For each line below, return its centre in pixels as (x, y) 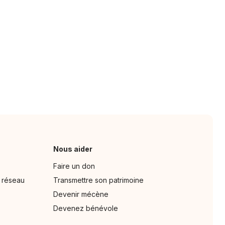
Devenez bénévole (86, 208)
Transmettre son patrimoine (99, 180)
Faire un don (74, 166)
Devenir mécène (81, 194)
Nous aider (73, 149)
